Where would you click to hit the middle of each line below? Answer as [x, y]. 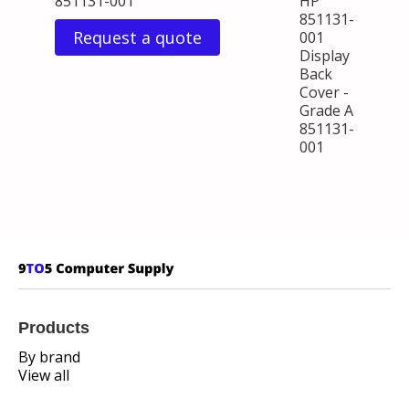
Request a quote [137, 38]
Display [325, 56]
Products [54, 328]
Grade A [326, 111]
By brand [49, 357]
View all [44, 376]
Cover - [324, 93]
